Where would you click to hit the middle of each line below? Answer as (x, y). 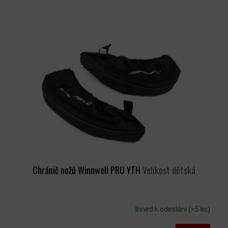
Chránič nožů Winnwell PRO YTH (88, 170)
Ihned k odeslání (162, 209)
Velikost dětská (169, 170)
